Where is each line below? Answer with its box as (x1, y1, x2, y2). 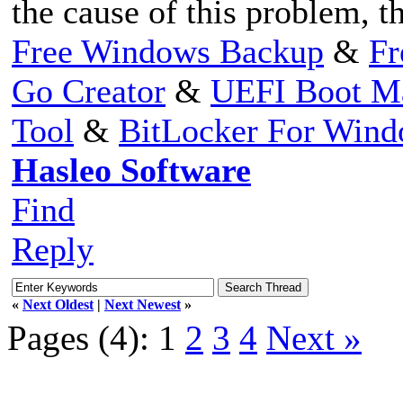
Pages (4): (7, 318, 149, 357)
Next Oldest (22, 296, 94, 312)
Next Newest (104, 296, 181, 312)
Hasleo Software (12, 150, 251, 189)
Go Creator (12, 71, 166, 110)
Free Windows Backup (12, 31, 324, 70)
